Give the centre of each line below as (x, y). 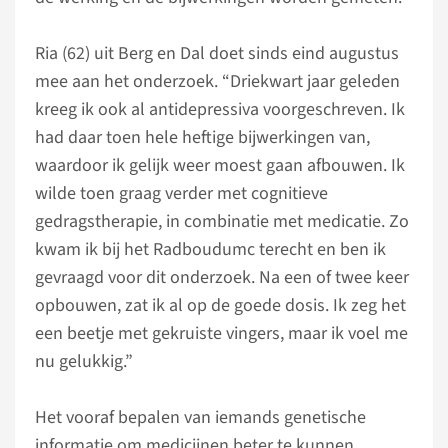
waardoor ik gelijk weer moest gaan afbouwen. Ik (220, 165)
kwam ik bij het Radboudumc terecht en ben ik (210, 249)
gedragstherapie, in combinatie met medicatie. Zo (222, 221)
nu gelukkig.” (84, 361)
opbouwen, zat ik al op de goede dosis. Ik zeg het (220, 305)
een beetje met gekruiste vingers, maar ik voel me (221, 333)
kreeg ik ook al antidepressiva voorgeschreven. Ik (220, 109)
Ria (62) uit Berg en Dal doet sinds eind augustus (217, 53)
